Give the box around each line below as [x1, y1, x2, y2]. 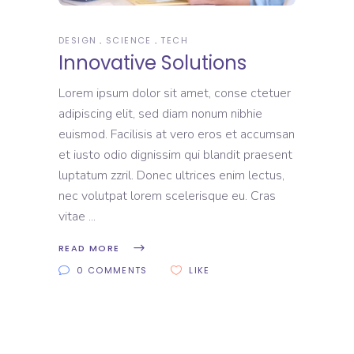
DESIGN [58, 33, 97, 47]
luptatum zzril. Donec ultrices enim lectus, [58, 166, 284, 184]
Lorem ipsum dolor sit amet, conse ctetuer [58, 84, 291, 102]
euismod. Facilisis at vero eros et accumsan [58, 125, 295, 143]
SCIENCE [106, 33, 152, 47]
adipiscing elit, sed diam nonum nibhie [58, 104, 262, 122]
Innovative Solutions [58, 49, 247, 76]
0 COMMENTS [77, 263, 148, 277]
